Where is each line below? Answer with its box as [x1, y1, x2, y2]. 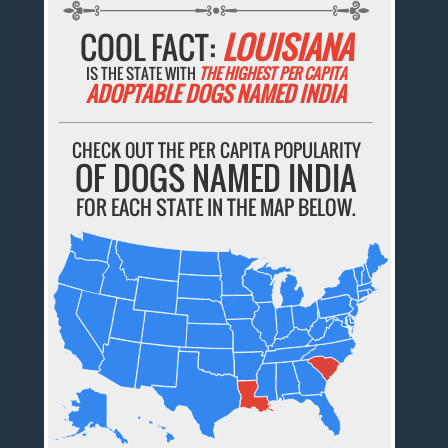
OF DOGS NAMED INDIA [75, 153, 358, 201]
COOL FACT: [79, 23, 222, 70]
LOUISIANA [221, 23, 353, 70]
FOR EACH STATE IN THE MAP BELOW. [76, 191, 357, 222]
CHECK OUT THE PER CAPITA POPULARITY [71, 136, 361, 163]
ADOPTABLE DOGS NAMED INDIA [86, 77, 347, 109]
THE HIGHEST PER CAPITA [198, 61, 347, 84]
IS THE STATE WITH [85, 61, 199, 84]
